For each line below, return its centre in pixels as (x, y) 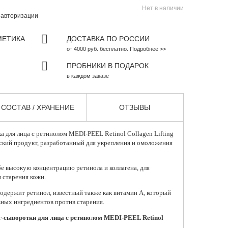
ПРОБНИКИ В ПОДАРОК (107, 66)
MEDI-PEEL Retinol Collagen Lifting (120, 134)
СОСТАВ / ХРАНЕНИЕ (38, 108)
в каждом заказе (88, 76)
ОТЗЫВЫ (135, 108)
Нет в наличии (163, 8)
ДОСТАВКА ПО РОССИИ (108, 39)
